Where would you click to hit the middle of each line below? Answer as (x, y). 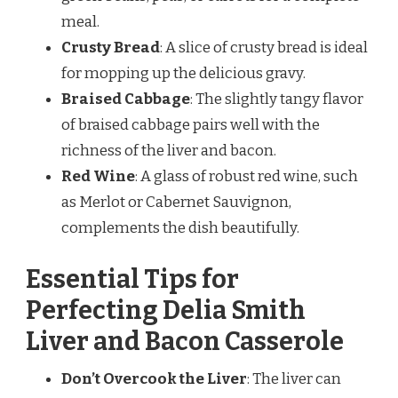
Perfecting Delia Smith (166, 310)
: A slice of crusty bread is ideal (264, 48)
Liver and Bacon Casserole (185, 341)
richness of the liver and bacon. (169, 151)
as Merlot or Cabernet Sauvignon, (176, 203)
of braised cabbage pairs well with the (191, 125)
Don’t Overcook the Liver (154, 378)
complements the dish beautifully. (180, 228)
